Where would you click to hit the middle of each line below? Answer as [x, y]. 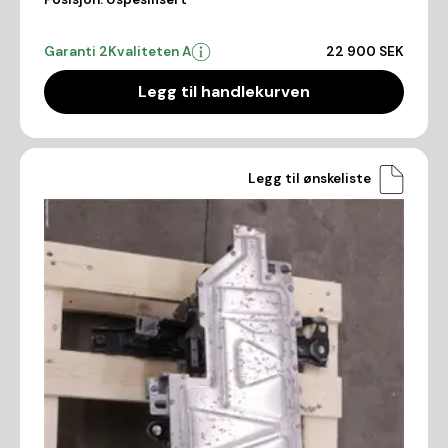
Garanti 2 [76, 51]
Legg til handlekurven [224, 91]
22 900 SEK [365, 51]
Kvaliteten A [149, 51]
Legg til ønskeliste [309, 178]
